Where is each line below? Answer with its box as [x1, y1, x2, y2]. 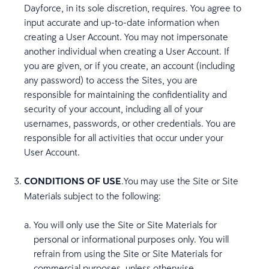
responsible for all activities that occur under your [24, 131, 223, 144]
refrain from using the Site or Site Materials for [34, 247, 222, 259]
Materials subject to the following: [24, 190, 161, 202]
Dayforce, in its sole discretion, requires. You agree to [24, 2, 241, 14]
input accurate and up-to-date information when [24, 16, 219, 28]
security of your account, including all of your [24, 103, 203, 115]
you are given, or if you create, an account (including [24, 59, 235, 71]
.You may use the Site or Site [121, 175, 238, 187]
